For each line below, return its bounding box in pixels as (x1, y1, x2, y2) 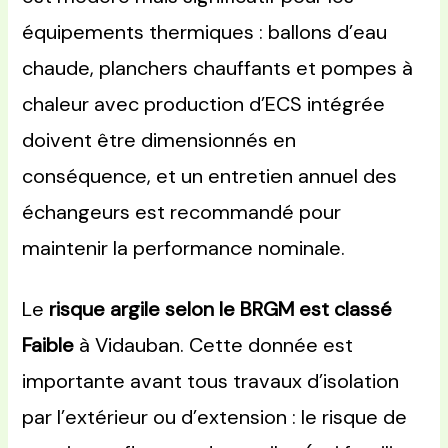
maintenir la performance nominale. (22, 235, 346, 262)
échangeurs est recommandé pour (22, 199, 342, 226)
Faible (22, 332, 75, 359)
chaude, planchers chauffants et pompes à (22, 55, 414, 82)
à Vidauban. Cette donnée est (74, 332, 354, 359)
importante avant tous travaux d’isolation (22, 368, 400, 395)
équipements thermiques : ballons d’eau (22, 19, 388, 46)
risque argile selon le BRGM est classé (49, 296, 393, 323)
